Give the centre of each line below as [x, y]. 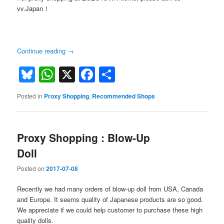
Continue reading [42, 50]
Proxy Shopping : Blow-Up [84, 137]
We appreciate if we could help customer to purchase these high [110, 210]
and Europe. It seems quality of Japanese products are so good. [110, 199]
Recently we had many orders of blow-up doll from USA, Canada [110, 189]
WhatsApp [92, 75]
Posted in [30, 96]
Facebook [130, 75]
